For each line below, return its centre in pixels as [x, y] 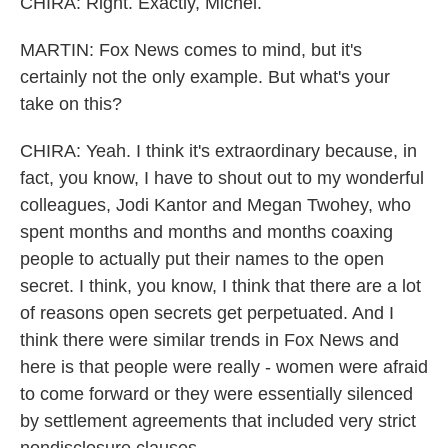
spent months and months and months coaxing [206, 232]
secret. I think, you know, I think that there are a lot [220, 286]
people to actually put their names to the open [202, 259]
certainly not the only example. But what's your [205, 77]
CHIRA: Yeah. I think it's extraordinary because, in [218, 151]
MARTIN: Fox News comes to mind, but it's [191, 50]
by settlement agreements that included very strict [218, 421]
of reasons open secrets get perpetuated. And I [207, 313]
